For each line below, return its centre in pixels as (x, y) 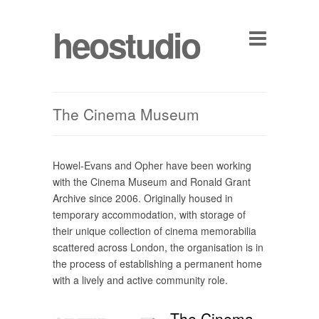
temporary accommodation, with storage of (149, 214)
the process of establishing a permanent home (157, 263)
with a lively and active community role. (140, 280)
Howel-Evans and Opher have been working (152, 165)
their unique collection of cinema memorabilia (155, 231)
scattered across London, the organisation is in (158, 247)
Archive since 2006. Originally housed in (143, 198)
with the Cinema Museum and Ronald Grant (152, 182)
